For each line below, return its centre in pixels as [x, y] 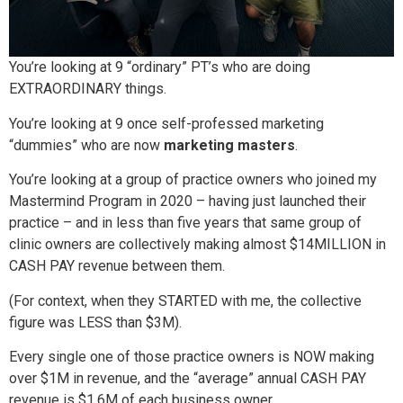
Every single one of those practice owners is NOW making [192, 356]
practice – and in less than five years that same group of [185, 223]
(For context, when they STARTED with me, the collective [185, 300]
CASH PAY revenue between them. [117, 266]
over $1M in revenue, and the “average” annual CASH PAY [188, 378]
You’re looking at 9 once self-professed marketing [166, 123]
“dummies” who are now [86, 145]
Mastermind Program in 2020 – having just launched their [188, 201]
